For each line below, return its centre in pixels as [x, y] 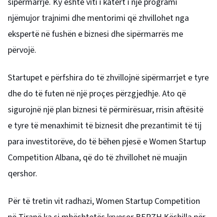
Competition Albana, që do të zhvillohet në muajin [97, 157]
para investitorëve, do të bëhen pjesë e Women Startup [107, 141]
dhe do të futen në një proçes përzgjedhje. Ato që [97, 93]
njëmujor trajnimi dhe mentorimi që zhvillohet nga [98, 18]
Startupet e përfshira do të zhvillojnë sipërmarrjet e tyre [108, 77]
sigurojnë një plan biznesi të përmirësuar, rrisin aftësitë [106, 109]
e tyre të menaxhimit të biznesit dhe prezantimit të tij [105, 125]
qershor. [23, 173]
